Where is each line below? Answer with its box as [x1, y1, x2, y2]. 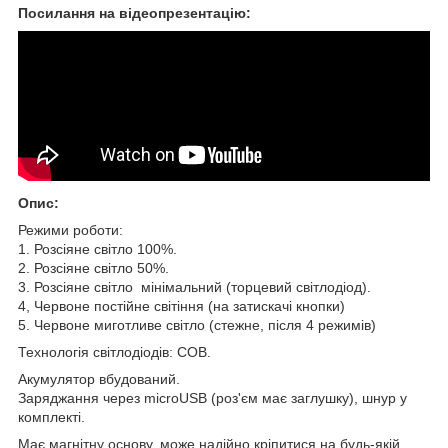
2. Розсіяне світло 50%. [18, 259, 169, 276]
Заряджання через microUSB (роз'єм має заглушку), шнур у [18, 389, 407, 406]
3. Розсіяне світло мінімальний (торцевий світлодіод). [18, 278, 371, 295]
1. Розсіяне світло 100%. [18, 240, 177, 257]
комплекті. [18, 408, 85, 425]
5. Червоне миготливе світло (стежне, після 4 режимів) [18, 316, 376, 333]
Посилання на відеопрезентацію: [18, 4, 251, 21]
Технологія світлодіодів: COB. [18, 343, 211, 360]
